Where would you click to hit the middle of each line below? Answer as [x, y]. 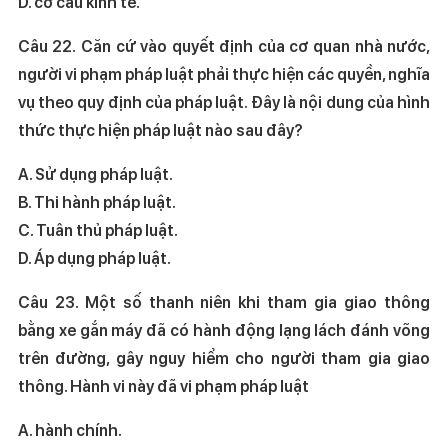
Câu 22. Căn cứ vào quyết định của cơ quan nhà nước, [224, 46]
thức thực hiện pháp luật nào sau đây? [160, 130]
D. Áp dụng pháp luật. [94, 258]
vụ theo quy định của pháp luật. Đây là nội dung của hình [224, 102]
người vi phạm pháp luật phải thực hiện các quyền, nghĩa [224, 74]
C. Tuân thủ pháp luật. [154, 230]
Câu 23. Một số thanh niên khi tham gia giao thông [224, 302]
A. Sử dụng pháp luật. [153, 174]
